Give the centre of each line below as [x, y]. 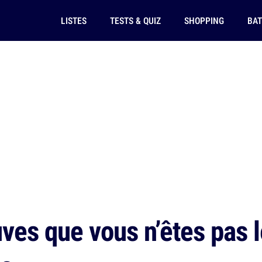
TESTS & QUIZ [135, 20]
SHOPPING [204, 20]
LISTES [73, 20]
